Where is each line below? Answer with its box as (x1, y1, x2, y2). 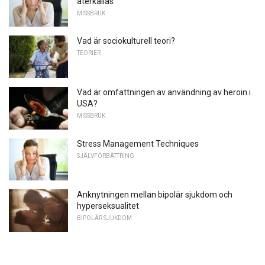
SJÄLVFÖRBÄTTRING (77, 152, 134, 159)
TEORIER (77, 50, 101, 57)
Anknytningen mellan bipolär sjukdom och (77, 190, 232, 200)
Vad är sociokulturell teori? (77, 36, 175, 46)
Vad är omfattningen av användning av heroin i (77, 88, 251, 98)
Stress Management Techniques (77, 138, 199, 148)
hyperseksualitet (77, 201, 139, 211)
